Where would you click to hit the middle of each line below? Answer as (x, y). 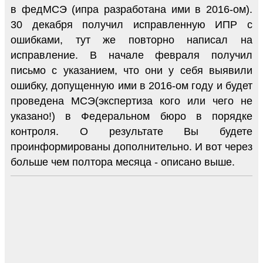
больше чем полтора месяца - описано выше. (123, 162)
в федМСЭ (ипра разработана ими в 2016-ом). (131, 9)
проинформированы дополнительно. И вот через (131, 146)
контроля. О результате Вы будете (131, 131)
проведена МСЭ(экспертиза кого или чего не (131, 101)
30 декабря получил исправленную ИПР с (131, 24)
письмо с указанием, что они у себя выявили (131, 70)
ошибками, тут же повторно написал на (131, 40)
